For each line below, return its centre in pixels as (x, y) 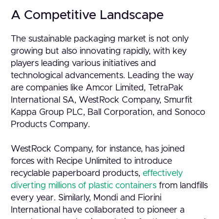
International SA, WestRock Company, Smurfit (102, 100)
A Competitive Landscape (88, 15)
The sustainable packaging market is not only (100, 39)
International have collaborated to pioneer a (98, 210)
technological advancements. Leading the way (102, 76)
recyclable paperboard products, (77, 174)
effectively (163, 174)
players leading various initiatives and (84, 64)
